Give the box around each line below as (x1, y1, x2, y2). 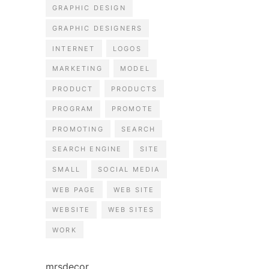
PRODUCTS (110, 84, 158, 93)
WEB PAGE (52, 185, 96, 194)
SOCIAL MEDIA (98, 165, 160, 174)
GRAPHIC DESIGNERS (52, 23, 143, 32)
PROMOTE (111, 104, 153, 113)
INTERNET (52, 44, 95, 53)
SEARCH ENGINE (52, 145, 122, 154)
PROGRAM (52, 104, 94, 113)
